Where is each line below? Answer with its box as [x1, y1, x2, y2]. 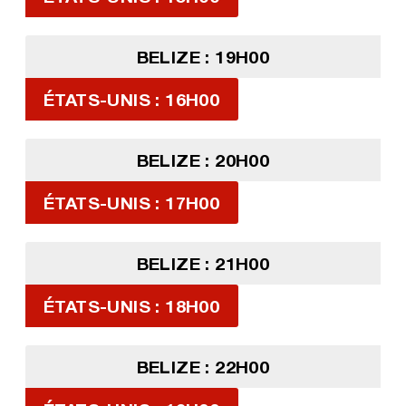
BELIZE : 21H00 [136, 253, 270, 275]
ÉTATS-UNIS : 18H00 [43, 295, 220, 317]
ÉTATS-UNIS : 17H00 [43, 192, 220, 214]
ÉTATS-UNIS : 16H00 [43, 89, 220, 111]
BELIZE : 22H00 [136, 356, 270, 378]
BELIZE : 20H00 [136, 150, 270, 171]
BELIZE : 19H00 [136, 46, 270, 68]
